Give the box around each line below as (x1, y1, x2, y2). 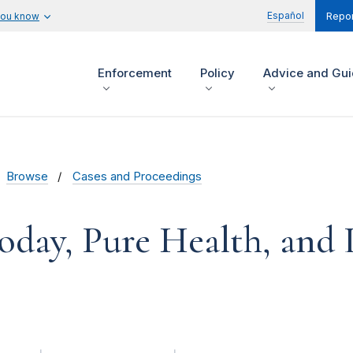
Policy (200, 65, 235, 81)
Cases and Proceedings (72, 169, 203, 184)
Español (267, 9, 304, 21)
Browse (6, 169, 48, 184)
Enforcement (98, 65, 172, 81)
